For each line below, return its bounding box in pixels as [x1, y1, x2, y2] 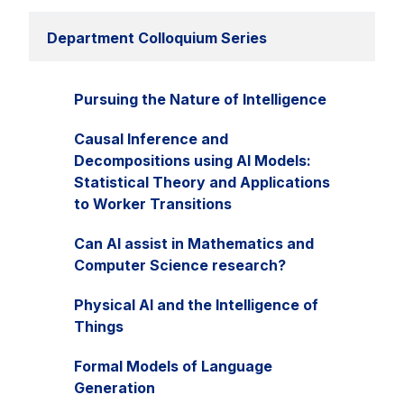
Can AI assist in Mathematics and [74, 234, 314, 252]
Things [74, 317, 124, 335]
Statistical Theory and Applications [74, 172, 330, 191]
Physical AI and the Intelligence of [74, 295, 318, 314]
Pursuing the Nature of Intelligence [74, 89, 326, 108]
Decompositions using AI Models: [74, 151, 311, 170]
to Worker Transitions [74, 194, 232, 213]
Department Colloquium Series [47, 28, 267, 47]
